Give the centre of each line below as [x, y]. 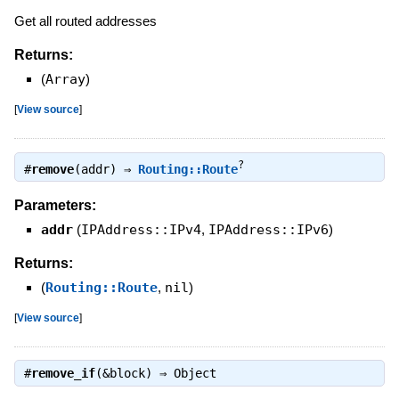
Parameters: [55, 206]
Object [195, 374]
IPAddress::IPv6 [268, 230]
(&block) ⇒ [134, 374]
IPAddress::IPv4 [141, 230]
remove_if [63, 374]
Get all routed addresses [85, 21]
